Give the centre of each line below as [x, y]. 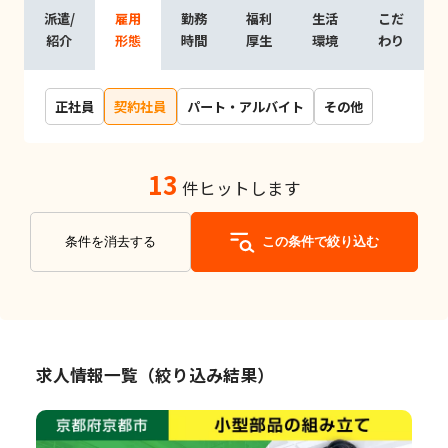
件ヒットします [239, 188]
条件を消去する [110, 242]
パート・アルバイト [245, 106]
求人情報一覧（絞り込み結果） [154, 374]
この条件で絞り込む [320, 242]
